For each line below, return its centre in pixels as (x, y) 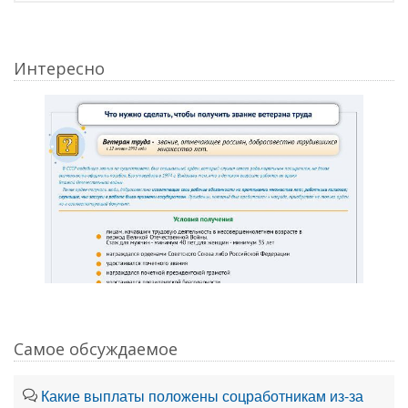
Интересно (59, 68)
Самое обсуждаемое (96, 348)
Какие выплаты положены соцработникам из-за (202, 395)
